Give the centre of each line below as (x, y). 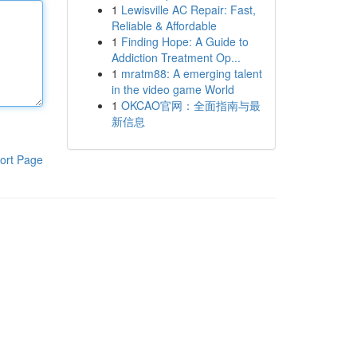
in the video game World (173, 89)
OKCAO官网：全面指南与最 (190, 105)
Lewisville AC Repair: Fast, (188, 10)
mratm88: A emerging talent (191, 73)
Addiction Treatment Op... (176, 57)
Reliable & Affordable (164, 25)
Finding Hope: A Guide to (184, 41)
